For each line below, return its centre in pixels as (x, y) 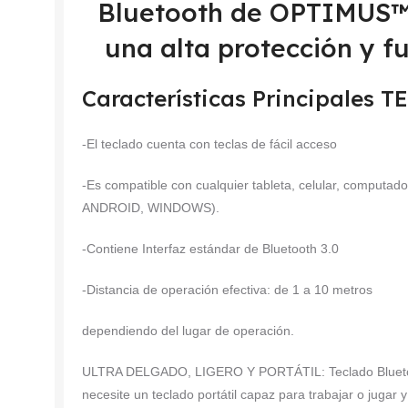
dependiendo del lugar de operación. (188, 330)
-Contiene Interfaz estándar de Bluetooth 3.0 (210, 248)
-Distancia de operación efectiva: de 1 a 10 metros (227, 289)
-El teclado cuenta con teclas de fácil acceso (209, 143)
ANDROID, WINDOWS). (151, 207)
